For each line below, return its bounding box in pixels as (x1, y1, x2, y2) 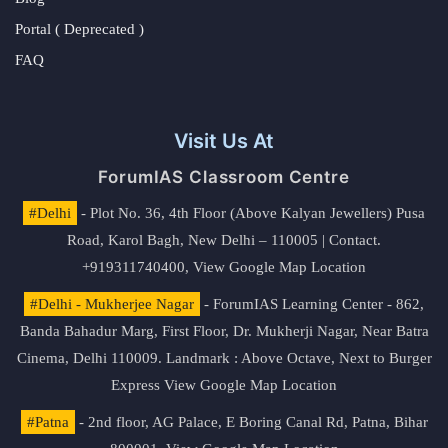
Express (111, 377, 164, 393)
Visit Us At (174, 129, 274, 153)
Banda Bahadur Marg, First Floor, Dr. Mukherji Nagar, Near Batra (19, 323, 429, 339)
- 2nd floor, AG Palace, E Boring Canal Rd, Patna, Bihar (74, 414, 428, 430)
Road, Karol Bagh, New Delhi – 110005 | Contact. (67, 232, 381, 248)
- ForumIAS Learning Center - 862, (200, 296, 424, 312)
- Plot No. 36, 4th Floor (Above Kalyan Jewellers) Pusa (77, 205, 425, 221)
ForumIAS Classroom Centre (98, 167, 350, 187)
